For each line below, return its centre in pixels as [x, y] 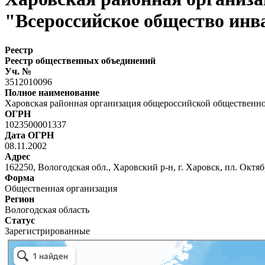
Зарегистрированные [47, 231]
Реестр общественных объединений [80, 60]
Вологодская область [47, 209]
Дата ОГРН [29, 135]
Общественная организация [61, 188]
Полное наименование [52, 92]
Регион [20, 199]
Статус [20, 220]
